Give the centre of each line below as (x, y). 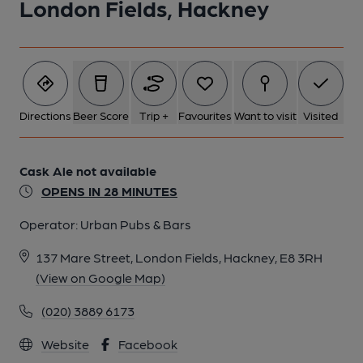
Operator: (50, 224)
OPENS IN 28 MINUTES (109, 191)
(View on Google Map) (100, 278)
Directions (45, 115)
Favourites (205, 115)
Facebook (148, 344)
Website (65, 344)
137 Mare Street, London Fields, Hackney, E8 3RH (179, 257)
